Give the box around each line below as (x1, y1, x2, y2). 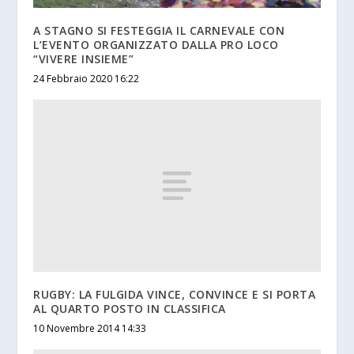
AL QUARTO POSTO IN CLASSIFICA (33, 301, 226, 317)
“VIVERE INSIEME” (33, 51, 134, 67)
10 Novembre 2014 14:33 (33, 322, 147, 336)
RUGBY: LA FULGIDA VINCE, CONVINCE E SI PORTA (33, 287, 316, 303)
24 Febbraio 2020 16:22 (33, 72, 140, 86)
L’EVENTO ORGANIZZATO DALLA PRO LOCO (33, 37, 279, 53)
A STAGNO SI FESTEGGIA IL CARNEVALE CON (33, 23, 285, 39)
